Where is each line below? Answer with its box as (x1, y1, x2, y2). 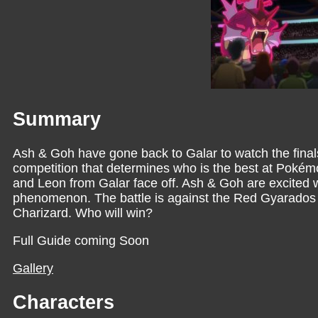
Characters (13, 292, 114, 314)
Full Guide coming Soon (13, 234, 149, 248)
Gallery (13, 261, 53, 276)
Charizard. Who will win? (13, 206, 153, 221)
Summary (13, 108, 101, 130)
